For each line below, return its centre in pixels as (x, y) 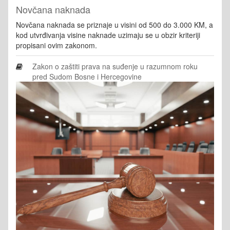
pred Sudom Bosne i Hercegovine (87, 76)
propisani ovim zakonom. (56, 45)
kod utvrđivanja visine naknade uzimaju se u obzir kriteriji (108, 35)
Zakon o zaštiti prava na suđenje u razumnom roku (115, 66)
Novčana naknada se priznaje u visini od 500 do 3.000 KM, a (114, 24)
